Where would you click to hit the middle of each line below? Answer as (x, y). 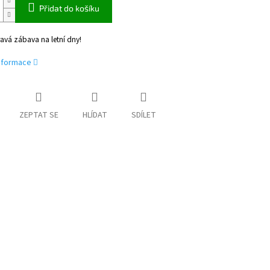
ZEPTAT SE (39, 115)
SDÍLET (143, 115)
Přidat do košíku (69, 8)
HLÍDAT (95, 115)
